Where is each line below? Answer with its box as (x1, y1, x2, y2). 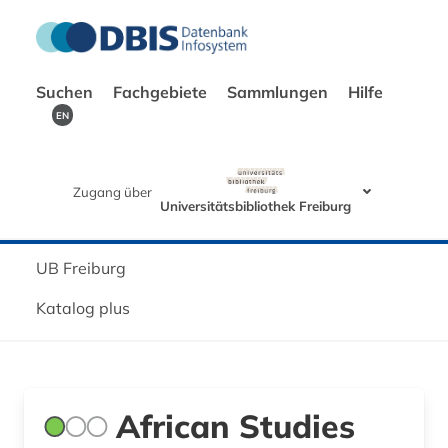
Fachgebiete (113, 82, 211, 102)
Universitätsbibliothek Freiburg (160, 197, 351, 214)
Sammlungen (227, 82, 332, 102)
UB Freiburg (36, 257, 126, 278)
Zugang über (73, 183, 152, 200)
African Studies (116, 405, 355, 446)
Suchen (36, 82, 97, 102)
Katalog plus (36, 297, 130, 318)
